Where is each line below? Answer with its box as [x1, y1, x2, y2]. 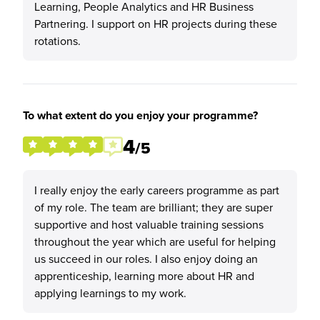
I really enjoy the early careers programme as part [34, 182, 279, 198]
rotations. [34, 33, 81, 49]
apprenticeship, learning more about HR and [34, 268, 254, 284]
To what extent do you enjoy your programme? [23, 107, 258, 124]
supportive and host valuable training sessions [34, 216, 264, 232]
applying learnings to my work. [34, 285, 186, 301]
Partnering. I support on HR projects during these [34, 16, 277, 31]
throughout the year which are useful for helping [34, 234, 276, 249]
